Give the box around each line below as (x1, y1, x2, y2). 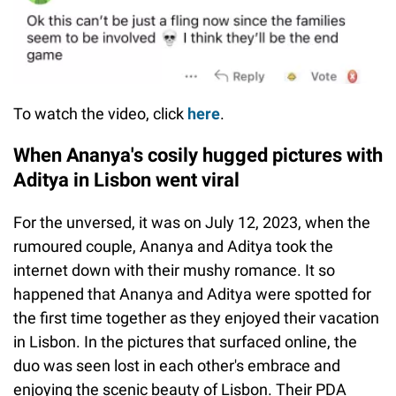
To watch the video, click (13, 104, 187, 124)
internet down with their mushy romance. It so (13, 261, 335, 280)
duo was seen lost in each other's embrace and (13, 356, 340, 376)
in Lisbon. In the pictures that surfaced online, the (13, 332, 357, 352)
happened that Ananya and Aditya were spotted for (13, 285, 371, 304)
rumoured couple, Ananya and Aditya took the (13, 237, 333, 256)
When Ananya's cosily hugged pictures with (13, 144, 383, 167)
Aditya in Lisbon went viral (13, 169, 240, 192)
